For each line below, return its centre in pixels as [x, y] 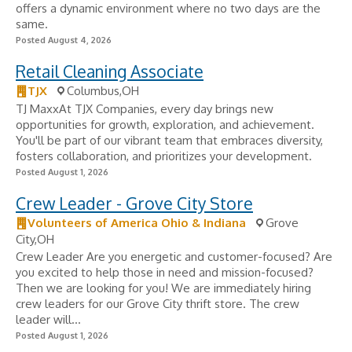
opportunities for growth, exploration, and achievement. [165, 125]
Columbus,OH [103, 91]
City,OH [35, 239]
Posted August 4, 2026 [64, 40]
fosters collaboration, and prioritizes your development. [164, 156]
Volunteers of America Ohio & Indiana [137, 223]
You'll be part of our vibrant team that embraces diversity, [169, 140]
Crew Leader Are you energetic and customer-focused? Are [174, 257]
